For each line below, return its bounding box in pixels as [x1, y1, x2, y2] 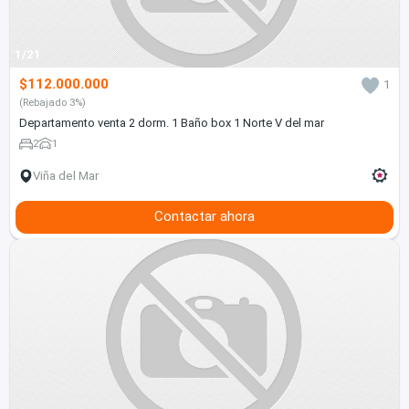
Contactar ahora [154, 208, 255, 225]
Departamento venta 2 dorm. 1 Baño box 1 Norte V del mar [18, 116, 324, 131]
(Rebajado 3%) [18, 96, 86, 110]
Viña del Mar [33, 169, 100, 184]
